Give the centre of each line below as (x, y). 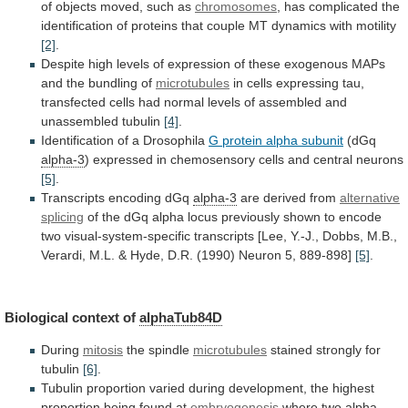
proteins (154, 25)
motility (376, 25)
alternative (370, 197)
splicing (62, 216)
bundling (113, 82)
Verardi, (63, 255)
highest (353, 388)
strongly (339, 350)
